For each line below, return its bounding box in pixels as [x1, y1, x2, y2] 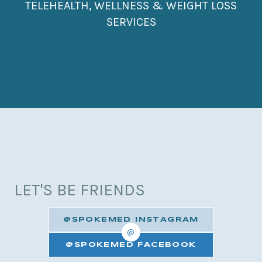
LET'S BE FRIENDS [14, 180, 145, 200]
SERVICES [106, 15, 156, 29]
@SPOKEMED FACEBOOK [65, 242, 196, 249]
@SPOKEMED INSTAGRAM [63, 216, 199, 223]
